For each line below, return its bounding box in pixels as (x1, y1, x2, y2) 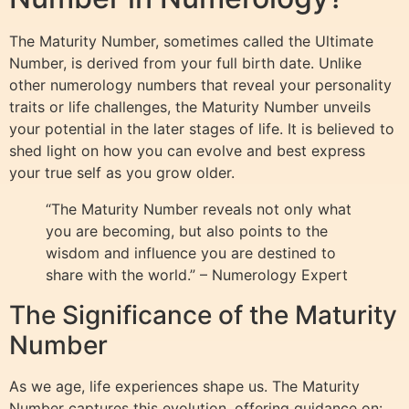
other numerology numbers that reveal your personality (9, 76, 392, 95)
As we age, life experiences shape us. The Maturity (9, 377, 360, 396)
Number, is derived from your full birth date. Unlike (9, 54, 362, 73)
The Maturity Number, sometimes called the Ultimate (9, 32, 373, 51)
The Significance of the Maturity (9, 299, 397, 331)
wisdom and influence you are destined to (46, 244, 336, 263)
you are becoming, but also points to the (46, 222, 328, 241)
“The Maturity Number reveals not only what (46, 200, 351, 219)
